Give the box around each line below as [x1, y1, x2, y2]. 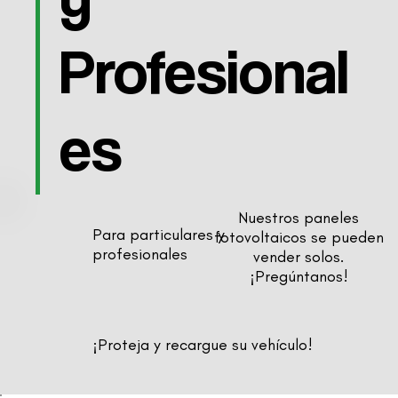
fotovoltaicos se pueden [213, 227, 384, 247]
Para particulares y [92, 224, 226, 244]
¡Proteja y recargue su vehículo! [92, 334, 314, 354]
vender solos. [253, 246, 344, 267]
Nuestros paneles [238, 207, 359, 227]
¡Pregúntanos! [249, 266, 348, 286]
